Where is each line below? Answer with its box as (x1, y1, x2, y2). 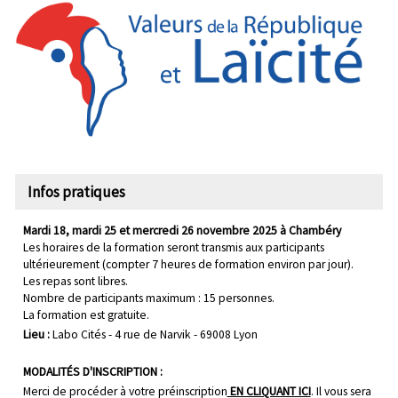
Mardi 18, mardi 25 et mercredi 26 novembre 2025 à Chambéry (22, 222, 341, 238)
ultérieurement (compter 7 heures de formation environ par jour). (22, 256, 354, 272)
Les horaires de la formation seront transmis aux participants (22, 239, 324, 255)
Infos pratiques (27, 181, 125, 202)
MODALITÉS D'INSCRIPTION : (22, 363, 163, 379)
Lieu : (22, 327, 50, 343)
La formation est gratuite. (22, 306, 149, 322)
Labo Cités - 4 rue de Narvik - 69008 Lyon (49, 327, 258, 343)
